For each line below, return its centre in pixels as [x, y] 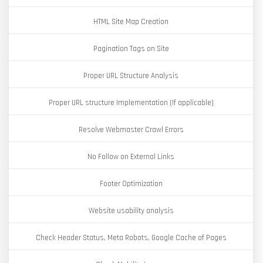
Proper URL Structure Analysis [131, 76]
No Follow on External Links [131, 157]
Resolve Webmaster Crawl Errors [131, 130]
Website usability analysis [131, 211]
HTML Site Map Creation [131, 22]
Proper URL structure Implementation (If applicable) [131, 103]
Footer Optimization [131, 184]
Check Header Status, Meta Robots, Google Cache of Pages [131, 238]
